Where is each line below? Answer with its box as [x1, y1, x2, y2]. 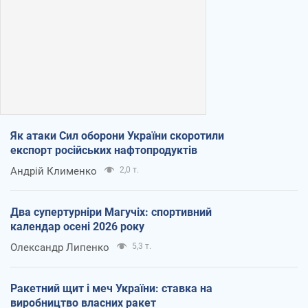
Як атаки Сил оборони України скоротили [10, 129, 224, 143]
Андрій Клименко [10, 165, 97, 178]
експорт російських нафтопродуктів [10, 144, 197, 157]
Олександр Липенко [10, 241, 109, 254]
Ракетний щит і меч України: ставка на [10, 282, 212, 296]
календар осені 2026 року [10, 220, 144, 234]
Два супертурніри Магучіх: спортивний [10, 206, 212, 219]
